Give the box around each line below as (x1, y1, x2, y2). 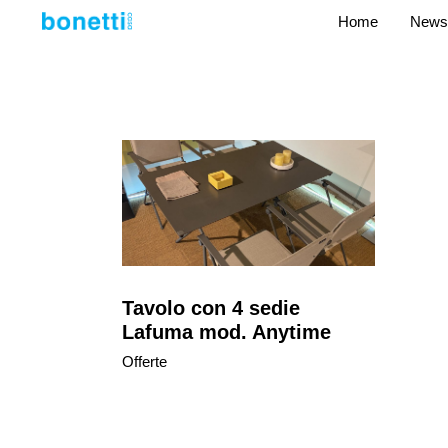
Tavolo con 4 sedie (122, 297, 300, 320)
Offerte (122, 353, 167, 371)
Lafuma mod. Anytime (122, 321, 331, 344)
